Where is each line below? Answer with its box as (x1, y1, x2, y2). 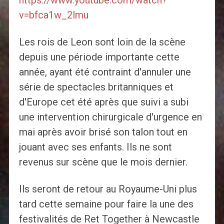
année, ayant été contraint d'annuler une (18, 66, 191, 78)
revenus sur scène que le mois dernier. (18, 156, 187, 168)
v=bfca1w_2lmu (18, 9, 88, 21)
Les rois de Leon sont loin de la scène (18, 36, 185, 48)
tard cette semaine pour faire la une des (18, 198, 193, 210)
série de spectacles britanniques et (18, 81, 173, 93)
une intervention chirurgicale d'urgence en (18, 111, 202, 123)
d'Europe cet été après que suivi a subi (18, 96, 188, 108)
